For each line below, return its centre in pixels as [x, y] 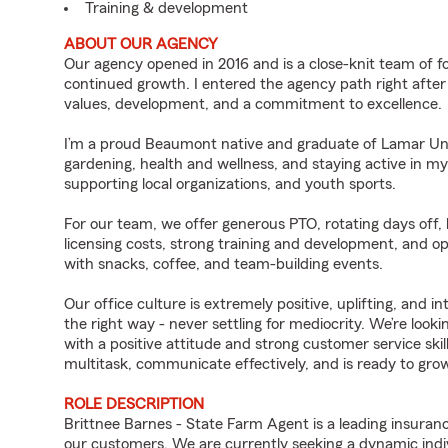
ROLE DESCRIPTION [134, 404]
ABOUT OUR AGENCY [141, 44]
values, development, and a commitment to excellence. [253, 104]
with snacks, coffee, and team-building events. [223, 264]
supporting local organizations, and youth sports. [230, 184]
